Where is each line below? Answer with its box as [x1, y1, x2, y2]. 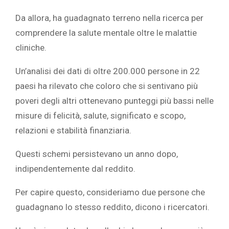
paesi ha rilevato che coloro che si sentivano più [15, 80, 198, 91]
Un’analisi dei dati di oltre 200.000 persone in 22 [15, 65, 200, 76]
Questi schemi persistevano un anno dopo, [15, 148, 178, 159]
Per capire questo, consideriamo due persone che [15, 187, 205, 197]
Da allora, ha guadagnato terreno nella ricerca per [15, 12, 203, 23]
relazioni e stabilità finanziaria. [15, 125, 131, 135]
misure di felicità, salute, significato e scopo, [15, 110, 186, 121]
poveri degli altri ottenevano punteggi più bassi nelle [15, 95, 214, 106]
